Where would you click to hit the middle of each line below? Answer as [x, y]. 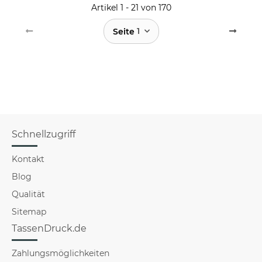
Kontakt [28, 159]
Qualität [28, 194]
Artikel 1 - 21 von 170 [131, 7]
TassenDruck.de [49, 228]
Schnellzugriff [44, 134]
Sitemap [29, 211]
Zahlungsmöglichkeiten [61, 253]
